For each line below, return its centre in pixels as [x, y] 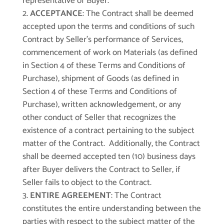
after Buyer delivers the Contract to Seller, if [101, 170]
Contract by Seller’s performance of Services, [102, 40]
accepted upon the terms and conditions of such [108, 27]
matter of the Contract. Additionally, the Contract [111, 144]
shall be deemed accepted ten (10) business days [109, 157]
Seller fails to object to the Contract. [87, 183]
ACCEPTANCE [56, 14]
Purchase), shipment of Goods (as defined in [100, 79]
